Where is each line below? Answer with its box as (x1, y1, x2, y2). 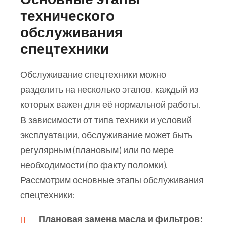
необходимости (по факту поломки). (20, 159, 168, 170)
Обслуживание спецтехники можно (20, 68, 166, 80)
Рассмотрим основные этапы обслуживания (20, 174, 204, 185)
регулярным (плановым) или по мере (20, 144, 174, 155)
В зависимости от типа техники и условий (20, 114, 192, 125)
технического (20, 6, 115, 24)
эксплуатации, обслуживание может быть (20, 129, 192, 140)
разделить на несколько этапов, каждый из (20, 83, 198, 95)
